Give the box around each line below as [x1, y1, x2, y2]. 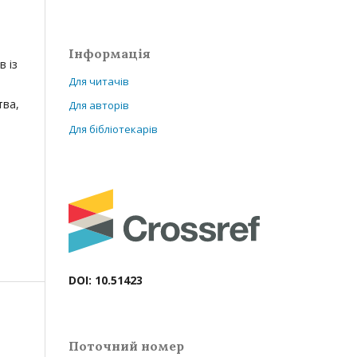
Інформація [69, 45, 151, 61]
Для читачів [69, 74, 129, 88]
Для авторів [69, 98, 129, 112]
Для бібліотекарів [69, 122, 158, 136]
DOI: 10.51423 [69, 273, 143, 288]
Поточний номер [69, 338, 184, 355]
